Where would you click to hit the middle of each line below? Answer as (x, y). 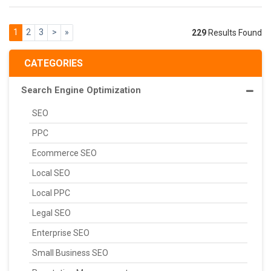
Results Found (234, 32)
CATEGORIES (54, 63)
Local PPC (51, 193)
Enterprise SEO (61, 233)
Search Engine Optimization (81, 90)
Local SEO (51, 173)
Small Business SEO (70, 253)
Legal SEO (51, 213)
